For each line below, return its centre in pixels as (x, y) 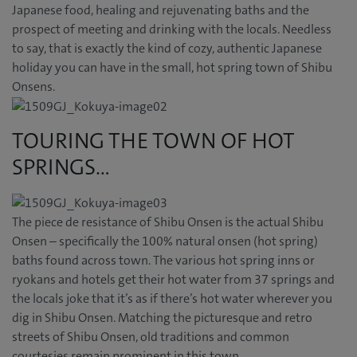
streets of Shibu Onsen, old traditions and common (151, 337)
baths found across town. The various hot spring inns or (163, 261)
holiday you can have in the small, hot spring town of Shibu (172, 68)
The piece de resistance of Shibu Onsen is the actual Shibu (168, 222)
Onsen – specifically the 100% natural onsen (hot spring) (165, 241)
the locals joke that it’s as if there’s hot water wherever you (172, 299)
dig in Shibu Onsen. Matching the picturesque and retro (162, 318)
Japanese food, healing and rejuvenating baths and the (161, 10)
